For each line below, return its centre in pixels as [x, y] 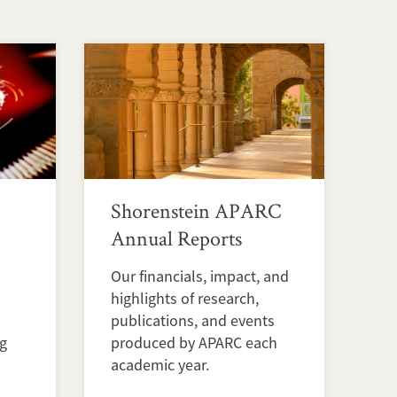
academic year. [160, 364]
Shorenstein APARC [196, 210]
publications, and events [193, 320]
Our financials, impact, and [200, 276]
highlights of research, [185, 298]
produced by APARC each [194, 342]
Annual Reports [176, 237]
